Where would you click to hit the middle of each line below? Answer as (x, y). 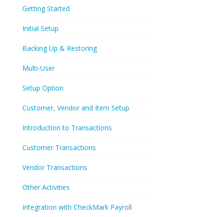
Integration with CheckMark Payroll (77, 207)
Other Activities (46, 187)
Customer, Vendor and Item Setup (76, 108)
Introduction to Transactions (67, 128)
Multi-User (39, 68)
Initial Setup (40, 28)
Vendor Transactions (55, 167)
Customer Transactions (59, 147)
